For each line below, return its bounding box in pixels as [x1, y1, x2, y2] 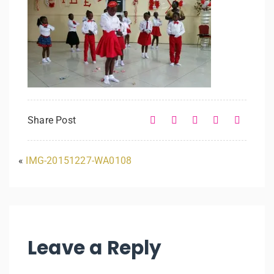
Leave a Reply [28, 234, 162, 261]
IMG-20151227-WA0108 [26, 154, 132, 166]
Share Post [28, 114, 76, 126]
